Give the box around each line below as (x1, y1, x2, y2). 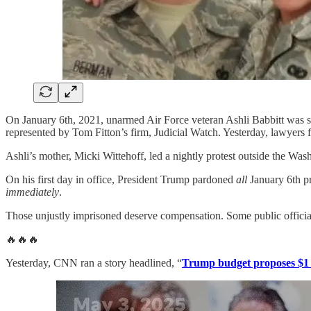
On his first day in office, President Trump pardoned (6, 174, 236, 186)
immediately (6, 186, 59, 199)
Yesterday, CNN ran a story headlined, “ (6, 257, 182, 269)
